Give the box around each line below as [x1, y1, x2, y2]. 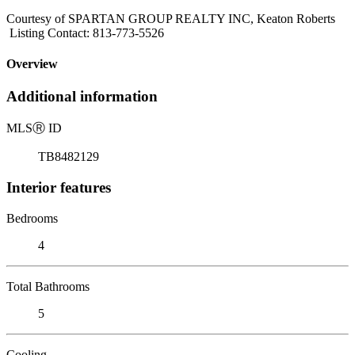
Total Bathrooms [6, 279, 90, 293]
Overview [6, 57, 58, 71]
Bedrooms [6, 211, 58, 225]
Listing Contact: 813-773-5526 [6, 25, 164, 40]
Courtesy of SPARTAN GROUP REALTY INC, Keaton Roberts [6, 11, 335, 25]
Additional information [6, 88, 158, 105]
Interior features [6, 178, 111, 196]
